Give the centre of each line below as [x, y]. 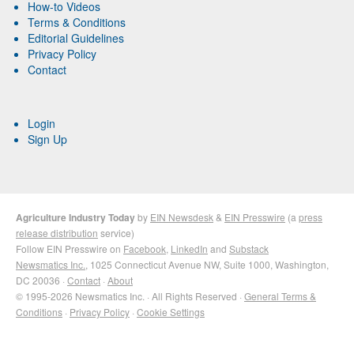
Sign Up [47, 139]
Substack [249, 249]
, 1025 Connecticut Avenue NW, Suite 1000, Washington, [207, 265]
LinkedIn [189, 249]
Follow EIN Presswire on [70, 249]
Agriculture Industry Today [75, 218]
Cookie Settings [171, 312]
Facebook [145, 249]
